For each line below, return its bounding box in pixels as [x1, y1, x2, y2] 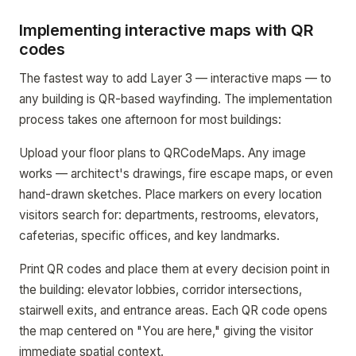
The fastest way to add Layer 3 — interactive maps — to [19, 71, 331, 86]
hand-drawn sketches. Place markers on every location [19, 187, 322, 202]
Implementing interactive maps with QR [19, 21, 314, 40]
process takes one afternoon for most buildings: [19, 112, 281, 127]
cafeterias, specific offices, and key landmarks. [19, 228, 280, 243]
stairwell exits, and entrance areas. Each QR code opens [19, 303, 327, 318]
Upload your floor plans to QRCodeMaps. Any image [19, 145, 306, 161]
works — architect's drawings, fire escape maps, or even [19, 166, 333, 181]
